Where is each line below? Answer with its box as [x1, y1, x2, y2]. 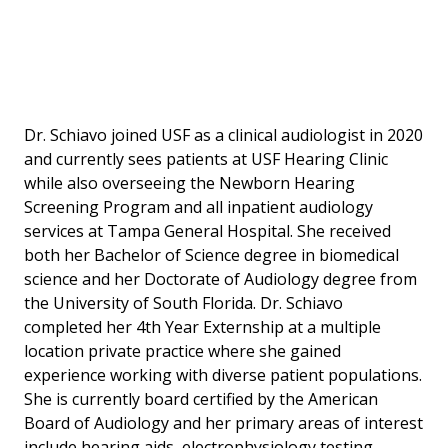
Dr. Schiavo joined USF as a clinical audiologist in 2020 [24, 124, 423, 147]
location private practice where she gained [24, 340, 341, 363]
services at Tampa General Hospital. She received [24, 220, 391, 243]
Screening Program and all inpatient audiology [24, 196, 373, 219]
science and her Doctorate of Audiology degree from [24, 268, 417, 291]
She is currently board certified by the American [24, 388, 378, 411]
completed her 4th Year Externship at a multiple [24, 316, 381, 339]
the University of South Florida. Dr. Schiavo [24, 292, 343, 315]
